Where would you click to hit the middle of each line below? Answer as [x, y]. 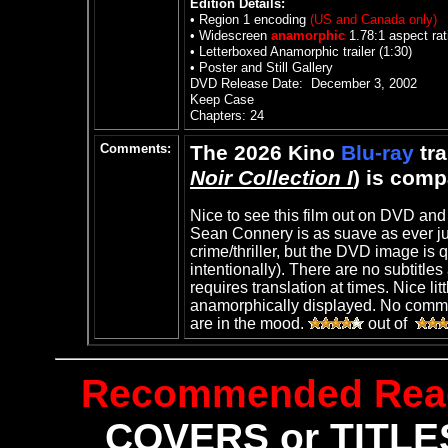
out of [389, 323]
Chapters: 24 [227, 115]
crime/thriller [233, 251]
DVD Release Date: [248, 83]
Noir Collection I [271, 178]
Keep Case [222, 99]
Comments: [135, 148]
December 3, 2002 [362, 83]
